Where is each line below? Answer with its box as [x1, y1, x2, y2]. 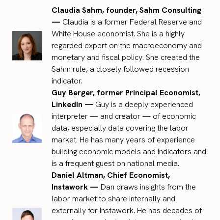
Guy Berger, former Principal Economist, [52, 87, 200, 98]
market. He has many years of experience [52, 135, 195, 145]
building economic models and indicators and [52, 146, 206, 157]
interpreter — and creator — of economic [52, 111, 196, 122]
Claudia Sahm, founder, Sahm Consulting [52, 5, 201, 16]
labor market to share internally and [52, 193, 175, 204]
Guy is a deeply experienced [93, 99, 193, 110]
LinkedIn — [52, 99, 93, 110]
